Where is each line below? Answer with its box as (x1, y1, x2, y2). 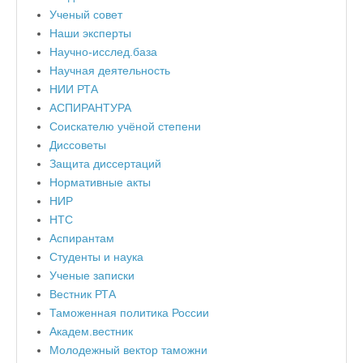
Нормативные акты (49, 176, 151, 190)
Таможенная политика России (49, 306, 209, 320)
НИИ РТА (49, 83, 98, 96)
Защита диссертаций (49, 157, 161, 171)
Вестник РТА (49, 288, 116, 301)
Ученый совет (49, 8, 122, 22)
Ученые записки (49, 269, 135, 283)
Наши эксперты (49, 27, 131, 41)
